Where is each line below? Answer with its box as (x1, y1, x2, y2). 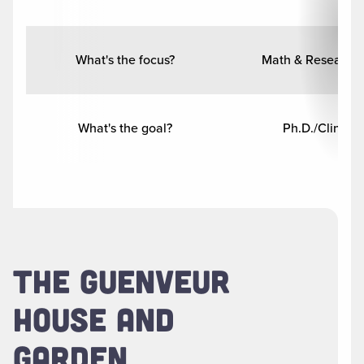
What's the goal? (78, 119, 172, 138)
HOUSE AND (13, 299, 175, 339)
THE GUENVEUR (13, 261, 230, 301)
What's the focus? (76, 50, 175, 70)
